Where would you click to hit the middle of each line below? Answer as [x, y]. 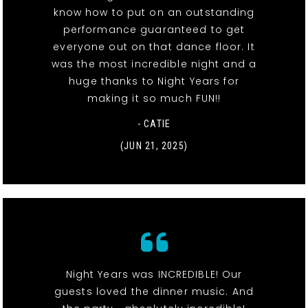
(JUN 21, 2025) [154, 145]
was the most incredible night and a [154, 64]
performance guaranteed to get [154, 29]
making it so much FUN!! [154, 98]
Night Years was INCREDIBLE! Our [154, 274]
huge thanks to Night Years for [154, 81]
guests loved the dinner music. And [154, 291]
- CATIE [154, 123]
